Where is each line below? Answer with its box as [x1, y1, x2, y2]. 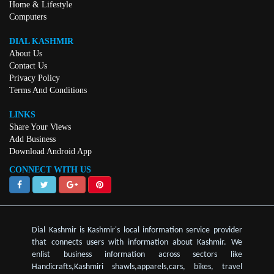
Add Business [9, 135, 56, 144]
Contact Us [9, 61, 47, 70]
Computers [9, 12, 46, 21]
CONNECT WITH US [9, 165, 91, 174]
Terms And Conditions [9, 86, 87, 95]
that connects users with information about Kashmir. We [32, 238, 242, 247]
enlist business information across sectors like [32, 250, 242, 259]
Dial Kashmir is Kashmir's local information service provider [32, 226, 242, 235]
